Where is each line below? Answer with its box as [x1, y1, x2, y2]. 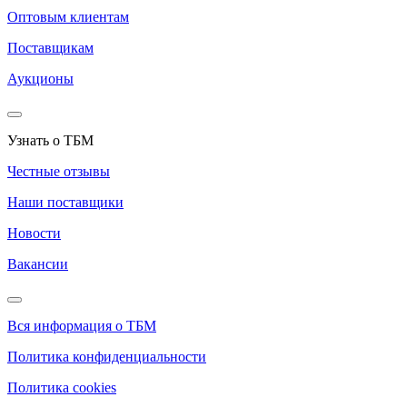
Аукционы [7, 71, 74, 87]
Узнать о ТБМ [7, 133, 94, 149]
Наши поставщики [7, 194, 124, 211]
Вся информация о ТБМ [7, 318, 156, 334]
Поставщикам [7, 40, 94, 56]
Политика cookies [7, 380, 116, 396]
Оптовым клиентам [7, 9, 129, 25]
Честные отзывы [7, 164, 110, 180]
